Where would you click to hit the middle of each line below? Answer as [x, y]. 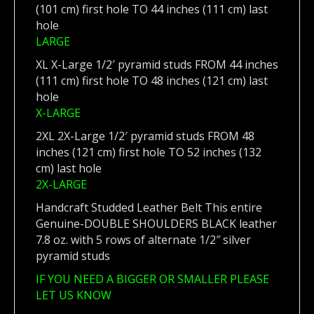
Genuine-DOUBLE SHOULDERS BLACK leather [156, 223]
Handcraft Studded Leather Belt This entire [149, 207]
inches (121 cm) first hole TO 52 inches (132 [149, 152]
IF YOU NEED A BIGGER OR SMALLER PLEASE [152, 279]
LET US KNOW [74, 295]
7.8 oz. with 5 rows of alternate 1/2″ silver [143, 239]
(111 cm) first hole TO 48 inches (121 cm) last [152, 80]
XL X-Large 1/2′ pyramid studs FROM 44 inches [157, 64]
